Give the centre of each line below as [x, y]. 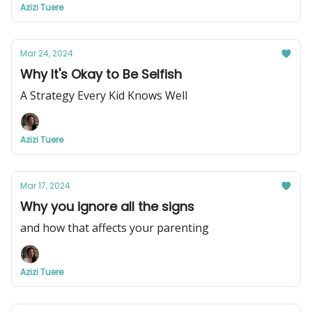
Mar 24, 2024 [47, 53]
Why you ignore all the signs [107, 206]
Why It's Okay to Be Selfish [101, 74]
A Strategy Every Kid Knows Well [104, 95]
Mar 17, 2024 [45, 186]
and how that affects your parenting [115, 228]
